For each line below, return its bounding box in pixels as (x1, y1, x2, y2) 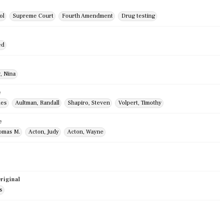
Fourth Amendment (62, 12, 113, 20)
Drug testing (121, 12, 155, 20)
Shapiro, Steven (68, 99, 110, 107)
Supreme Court (13, 12, 54, 20)
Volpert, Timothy (118, 99, 162, 107)
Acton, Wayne (67, 128, 104, 136)
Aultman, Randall (15, 99, 59, 107)
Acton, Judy (28, 128, 59, 136)
